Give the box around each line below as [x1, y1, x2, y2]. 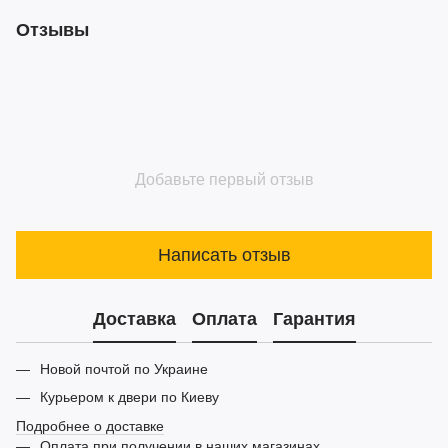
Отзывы [16, 20, 89, 41]
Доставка [92, 308, 176, 329]
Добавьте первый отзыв [134, 171, 314, 189]
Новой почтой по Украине [40, 361, 216, 378]
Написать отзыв [157, 244, 291, 265]
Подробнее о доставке [16, 417, 164, 434]
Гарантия [272, 308, 356, 329]
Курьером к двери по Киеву [40, 389, 223, 406]
